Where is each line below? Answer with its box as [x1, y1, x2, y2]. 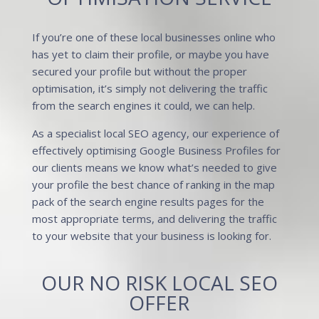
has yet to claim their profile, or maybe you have [31, 47, 269, 61]
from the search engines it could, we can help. [31, 98, 255, 113]
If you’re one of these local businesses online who [31, 30, 276, 44]
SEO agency [127, 126, 187, 140]
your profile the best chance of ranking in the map [31, 177, 275, 192]
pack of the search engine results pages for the [31, 194, 264, 209]
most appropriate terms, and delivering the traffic [31, 211, 277, 226]
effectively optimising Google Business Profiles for [31, 143, 281, 157]
